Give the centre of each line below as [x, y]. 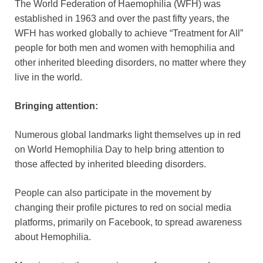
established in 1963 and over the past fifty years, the [122, 18]
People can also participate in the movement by [113, 193]
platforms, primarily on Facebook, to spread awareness [128, 222]
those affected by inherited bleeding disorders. [110, 164]
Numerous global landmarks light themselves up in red [128, 134]
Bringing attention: [56, 106]
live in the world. [48, 77]
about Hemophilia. [53, 237]
